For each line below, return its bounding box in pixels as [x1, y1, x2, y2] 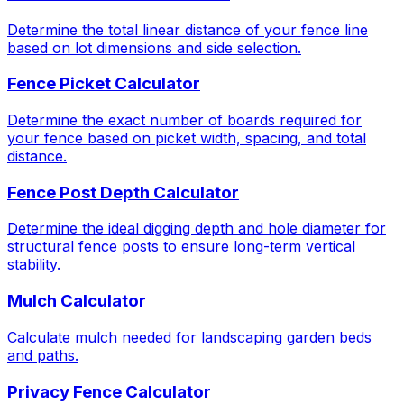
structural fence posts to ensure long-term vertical [7, 237, 355, 256]
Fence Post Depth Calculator [7, 181, 239, 203]
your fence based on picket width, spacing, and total [7, 128, 366, 147]
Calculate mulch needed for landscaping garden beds [7, 327, 372, 346]
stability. [7, 255, 60, 274]
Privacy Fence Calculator [7, 381, 211, 402]
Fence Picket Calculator [7, 73, 200, 95]
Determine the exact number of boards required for [7, 110, 362, 129]
